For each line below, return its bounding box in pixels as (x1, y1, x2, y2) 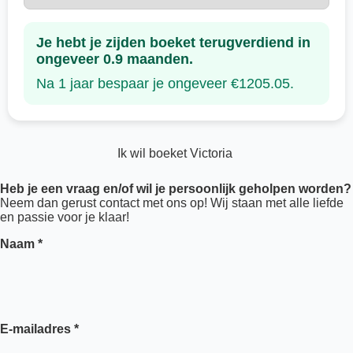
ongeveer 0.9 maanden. (36, 51, 193, 68)
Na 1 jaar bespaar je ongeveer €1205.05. (36, 76, 294, 92)
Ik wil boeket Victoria (117, 146, 236, 160)
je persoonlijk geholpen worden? (155, 182, 351, 196)
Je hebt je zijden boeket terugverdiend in (36, 35, 310, 51)
